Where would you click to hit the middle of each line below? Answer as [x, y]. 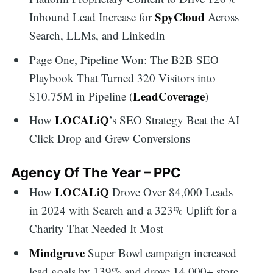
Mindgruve [57, 252]
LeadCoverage [169, 96]
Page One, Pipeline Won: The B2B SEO [124, 59]
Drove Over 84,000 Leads [171, 192]
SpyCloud [180, 17]
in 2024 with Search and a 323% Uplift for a [133, 210]
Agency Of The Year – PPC [96, 172]
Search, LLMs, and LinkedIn [97, 35]
